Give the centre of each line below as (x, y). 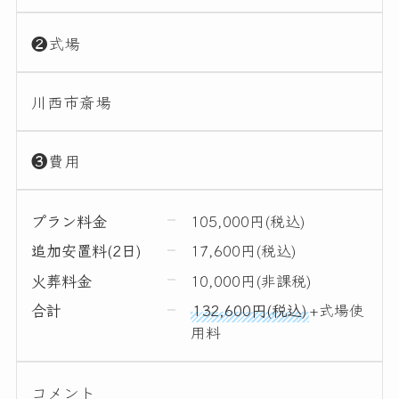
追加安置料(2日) (87, 250)
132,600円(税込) (249, 310)
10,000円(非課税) (251, 280)
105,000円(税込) (248, 220)
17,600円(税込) (243, 250)
